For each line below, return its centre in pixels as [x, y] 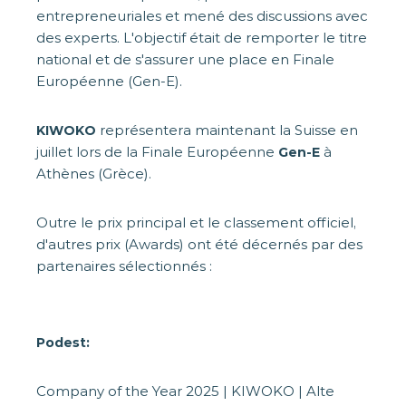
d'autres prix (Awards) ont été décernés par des [199, 245]
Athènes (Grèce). [94, 174]
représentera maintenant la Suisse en [227, 130]
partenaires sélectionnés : [124, 266]
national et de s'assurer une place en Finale [185, 60]
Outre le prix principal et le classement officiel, [196, 223]
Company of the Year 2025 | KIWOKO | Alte [185, 391]
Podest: [63, 343]
